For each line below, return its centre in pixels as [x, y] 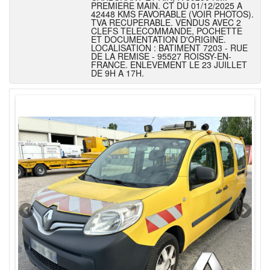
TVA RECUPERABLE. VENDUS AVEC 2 [166, 22]
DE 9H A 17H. [118, 73]
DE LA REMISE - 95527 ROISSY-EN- [161, 56]
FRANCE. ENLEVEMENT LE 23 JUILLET [169, 64]
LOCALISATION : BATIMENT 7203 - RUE [169, 48]
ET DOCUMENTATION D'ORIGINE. [159, 39]
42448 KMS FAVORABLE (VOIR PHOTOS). [172, 14]
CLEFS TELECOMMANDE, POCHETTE [167, 31]
